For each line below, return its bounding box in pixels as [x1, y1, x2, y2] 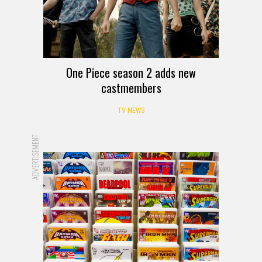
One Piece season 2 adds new [66, 63, 196, 81]
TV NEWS [118, 106, 144, 115]
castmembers [101, 78, 161, 96]
